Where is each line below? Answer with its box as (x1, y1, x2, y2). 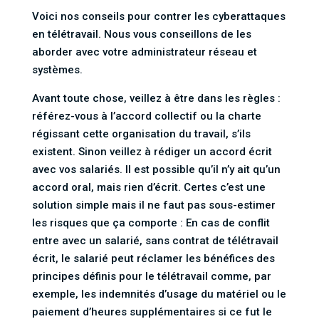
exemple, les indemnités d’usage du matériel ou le (31, 287, 286, 300)
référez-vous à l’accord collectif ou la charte (31, 109, 261, 122)
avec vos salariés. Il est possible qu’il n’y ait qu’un (31, 162, 281, 176)
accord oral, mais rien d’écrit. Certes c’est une (31, 180, 266, 194)
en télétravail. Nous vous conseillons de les (31, 27, 251, 41)
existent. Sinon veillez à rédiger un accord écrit (31, 145, 272, 158)
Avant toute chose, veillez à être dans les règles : (31, 91, 281, 105)
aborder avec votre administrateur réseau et (31, 45, 257, 58)
